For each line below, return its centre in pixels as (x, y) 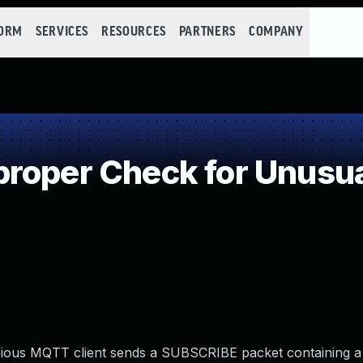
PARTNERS (207, 32)
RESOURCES (134, 32)
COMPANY (276, 32)
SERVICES (62, 32)
